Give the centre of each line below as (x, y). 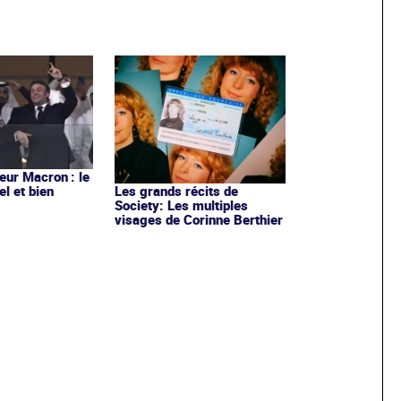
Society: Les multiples (181, 205)
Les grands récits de (176, 191)
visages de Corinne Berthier (198, 220)
